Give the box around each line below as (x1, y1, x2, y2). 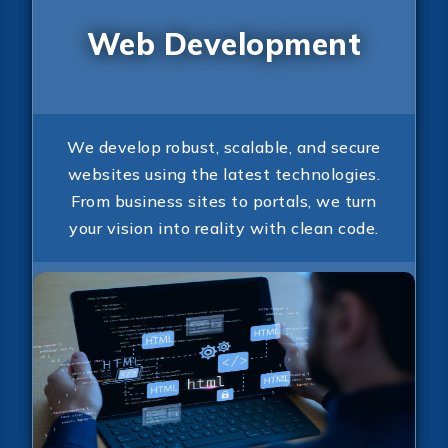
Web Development (86, 25, 362, 64)
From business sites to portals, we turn (71, 190, 377, 211)
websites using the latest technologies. (67, 163, 381, 184)
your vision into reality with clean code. (69, 217, 379, 238)
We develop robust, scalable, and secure (67, 136, 381, 157)
